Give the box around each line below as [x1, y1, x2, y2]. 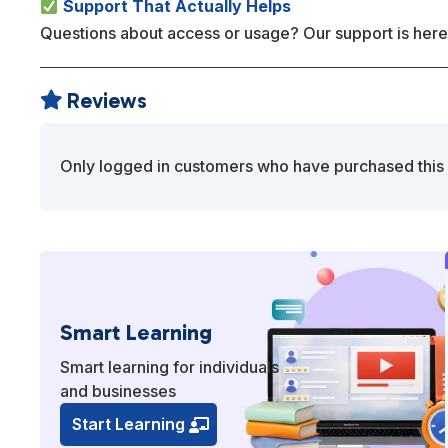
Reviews [67, 87, 148, 115]
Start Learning [71, 414, 185, 435]
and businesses [60, 381, 177, 402]
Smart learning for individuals [60, 357, 280, 378]
